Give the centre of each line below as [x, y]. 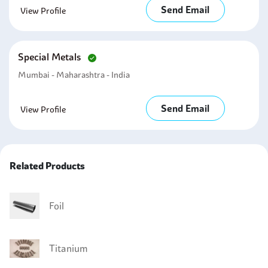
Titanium [68, 249]
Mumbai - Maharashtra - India [74, 75]
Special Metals [51, 57]
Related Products [47, 166]
